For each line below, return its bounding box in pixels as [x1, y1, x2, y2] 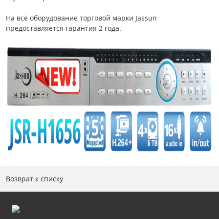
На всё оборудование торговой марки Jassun [6, 13, 157, 22]
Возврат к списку [6, 174, 63, 183]
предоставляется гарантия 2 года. [6, 23, 121, 33]
